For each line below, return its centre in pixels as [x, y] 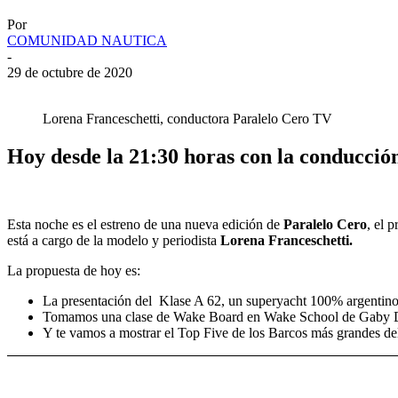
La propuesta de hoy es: [74, 270]
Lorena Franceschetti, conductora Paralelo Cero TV [187, 118]
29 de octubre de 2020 [70, 72]
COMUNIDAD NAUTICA [87, 40]
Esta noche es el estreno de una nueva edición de [145, 224]
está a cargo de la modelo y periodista [114, 240]
